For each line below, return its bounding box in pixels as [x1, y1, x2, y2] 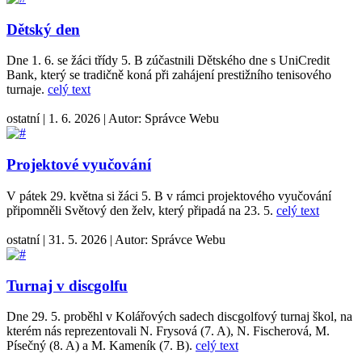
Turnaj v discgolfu [6, 276, 128, 294]
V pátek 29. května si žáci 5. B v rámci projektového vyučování [6, 188, 331, 203]
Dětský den [6, 20, 80, 38]
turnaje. [6, 82, 48, 97]
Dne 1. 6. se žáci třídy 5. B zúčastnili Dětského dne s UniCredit [6, 53, 330, 68]
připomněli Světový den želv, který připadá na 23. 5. [6, 203, 276, 217]
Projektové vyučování [6, 156, 151, 174]
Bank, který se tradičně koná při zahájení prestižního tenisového [6, 68, 331, 82]
